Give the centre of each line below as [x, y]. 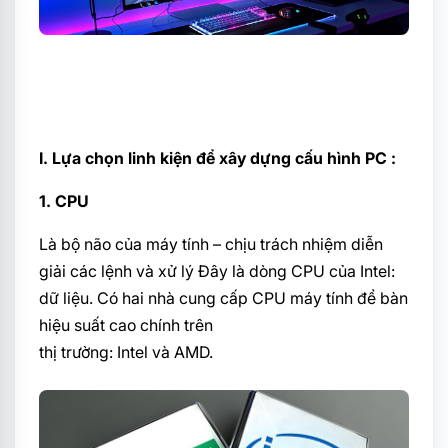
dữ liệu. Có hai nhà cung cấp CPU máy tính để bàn [223, 298]
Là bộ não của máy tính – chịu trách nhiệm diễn [211, 244]
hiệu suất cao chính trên [126, 325]
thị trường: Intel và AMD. [126, 352]
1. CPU [64, 201]
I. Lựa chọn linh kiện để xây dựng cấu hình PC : [217, 158]
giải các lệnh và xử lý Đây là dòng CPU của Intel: [217, 271]
